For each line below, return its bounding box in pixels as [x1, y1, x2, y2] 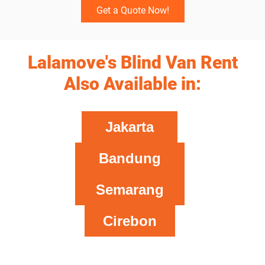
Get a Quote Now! [96, 4, 169, 16]
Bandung [98, 150, 161, 166]
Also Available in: [64, 73, 201, 94]
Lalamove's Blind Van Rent [27, 51, 238, 73]
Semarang [95, 181, 164, 198]
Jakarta [105, 118, 154, 135]
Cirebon [102, 212, 157, 229]
